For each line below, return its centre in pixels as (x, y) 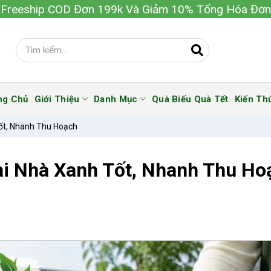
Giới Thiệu (57, 99)
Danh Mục (116, 99)
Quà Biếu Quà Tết (190, 99)
